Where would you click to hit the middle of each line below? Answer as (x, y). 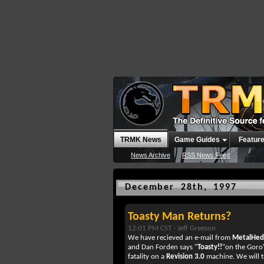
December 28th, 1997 (181, 187)
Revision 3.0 (185, 257)
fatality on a (147, 257)
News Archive (151, 155)
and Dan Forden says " (163, 247)
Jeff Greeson (197, 228)
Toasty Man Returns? (179, 217)
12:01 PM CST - (153, 228)
